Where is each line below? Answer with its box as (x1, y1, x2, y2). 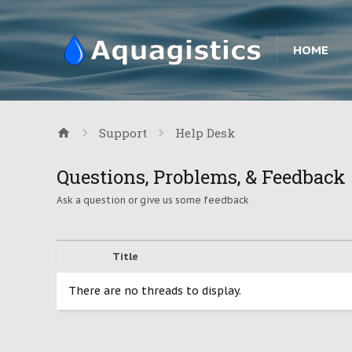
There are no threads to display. (68, 284, 241, 298)
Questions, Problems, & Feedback (57, 164, 346, 189)
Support (99, 125, 147, 141)
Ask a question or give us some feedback (57, 194, 249, 206)
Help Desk (175, 125, 235, 141)
